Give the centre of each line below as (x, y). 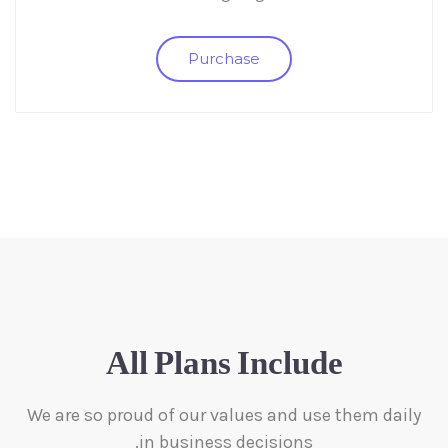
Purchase (224, 59)
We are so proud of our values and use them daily (224, 415)
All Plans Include (224, 368)
